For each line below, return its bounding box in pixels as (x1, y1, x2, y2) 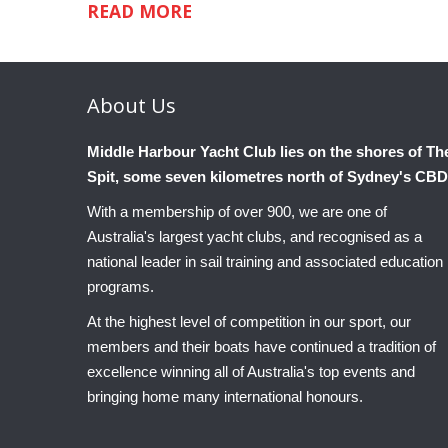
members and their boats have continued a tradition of (87, 338, 436, 356)
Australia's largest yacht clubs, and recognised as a (87, 228, 422, 246)
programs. (87, 278, 154, 296)
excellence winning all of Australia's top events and (87, 363, 415, 381)
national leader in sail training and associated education (87, 253, 443, 271)
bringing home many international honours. (87, 388, 363, 406)
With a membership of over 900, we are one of (87, 203, 387, 221)
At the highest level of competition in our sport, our (87, 313, 411, 331)
